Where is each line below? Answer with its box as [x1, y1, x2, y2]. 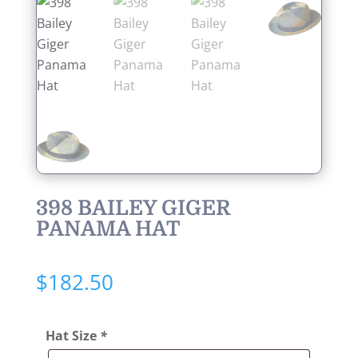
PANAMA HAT [35, 217, 181, 241]
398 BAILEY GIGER [35, 196, 231, 220]
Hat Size [45, 326, 100, 344]
